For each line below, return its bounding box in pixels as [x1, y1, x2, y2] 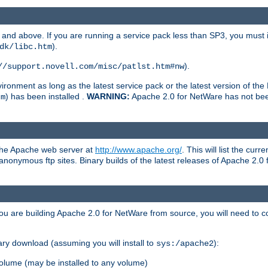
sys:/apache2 [156, 239, 214, 249]
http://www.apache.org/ [95, 145, 182, 155]
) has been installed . [5, 91, 87, 101]
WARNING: [87, 91, 130, 101]
